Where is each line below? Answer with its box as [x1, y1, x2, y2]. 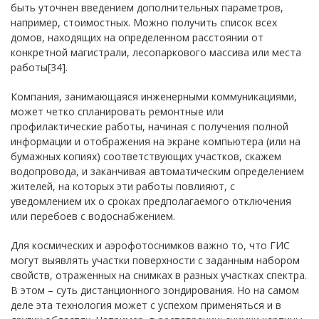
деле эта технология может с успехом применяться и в [11, 298, 281, 312]
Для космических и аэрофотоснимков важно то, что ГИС [11, 239, 290, 252]
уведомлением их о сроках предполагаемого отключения [11, 194, 291, 208]
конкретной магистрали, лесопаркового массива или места [11, 46, 301, 59]
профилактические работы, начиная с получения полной [11, 120, 288, 133]
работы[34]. [11, 61, 68, 74]
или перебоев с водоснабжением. [11, 209, 175, 223]
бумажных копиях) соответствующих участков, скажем [11, 150, 281, 163]
